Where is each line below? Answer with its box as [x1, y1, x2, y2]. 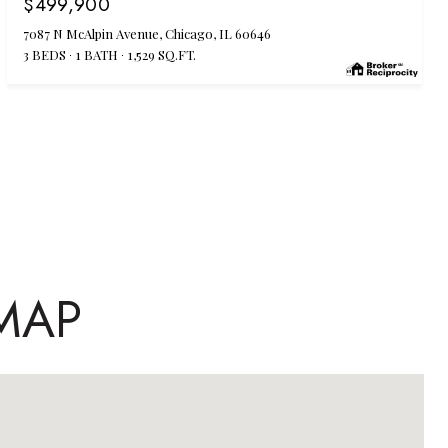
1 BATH [76, 45, 119, 63]
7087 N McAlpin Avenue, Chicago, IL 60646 [23, 24, 272, 42]
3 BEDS [23, 45, 67, 63]
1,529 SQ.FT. [128, 45, 197, 63]
